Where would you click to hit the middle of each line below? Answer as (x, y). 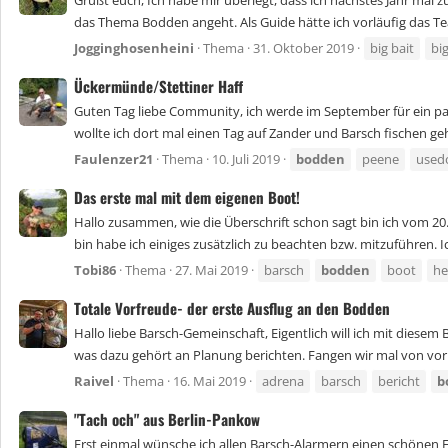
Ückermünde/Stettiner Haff (158, 85)
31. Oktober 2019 (303, 48)
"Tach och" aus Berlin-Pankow (167, 418)
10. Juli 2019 (246, 159)
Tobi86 (95, 270)
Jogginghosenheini (134, 48)
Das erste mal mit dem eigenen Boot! (187, 196)
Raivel (94, 381)
